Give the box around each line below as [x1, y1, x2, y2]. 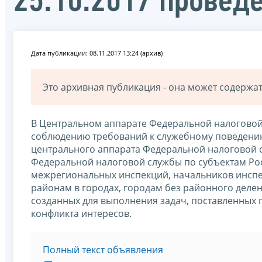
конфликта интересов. [31, 206, 132, 220]
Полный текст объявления [43, 243, 163, 256]
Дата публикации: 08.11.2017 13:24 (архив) [31, 48, 163, 57]
